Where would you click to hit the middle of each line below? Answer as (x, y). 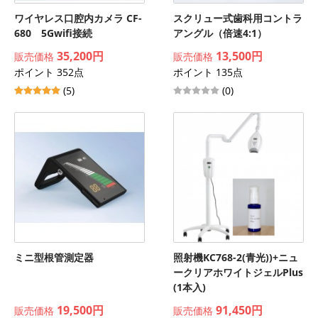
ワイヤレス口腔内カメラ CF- (78, 18)
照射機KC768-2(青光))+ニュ (236, 257)
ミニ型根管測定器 (54, 257)
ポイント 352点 (49, 72)
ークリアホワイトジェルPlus (238, 272)
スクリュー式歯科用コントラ (238, 18)
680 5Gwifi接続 (53, 33)
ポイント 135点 (208, 72)
